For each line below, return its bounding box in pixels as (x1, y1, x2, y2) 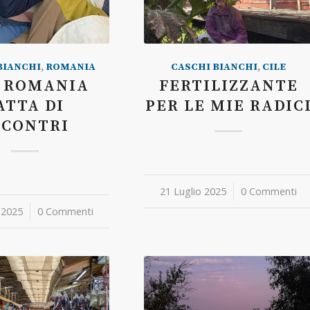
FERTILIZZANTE (158, 76, 298, 96)
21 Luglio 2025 (160, 185, 227, 198)
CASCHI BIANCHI (171, 61, 258, 73)
